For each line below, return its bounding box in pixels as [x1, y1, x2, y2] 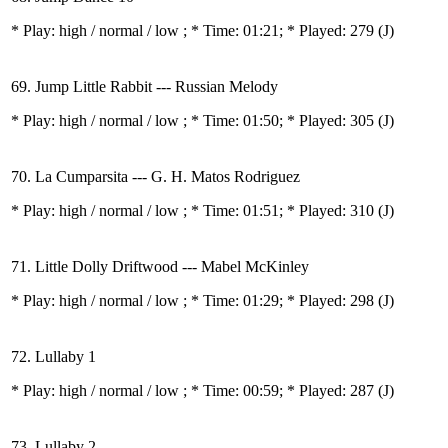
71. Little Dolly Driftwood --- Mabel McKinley [11, 258, 309, 275]
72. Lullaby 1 [11, 348, 96, 365]
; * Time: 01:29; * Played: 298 [183, 292, 378, 309]
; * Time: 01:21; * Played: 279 [183, 22, 378, 39]
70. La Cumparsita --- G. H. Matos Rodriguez [11, 168, 300, 185]
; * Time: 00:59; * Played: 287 [183, 382, 378, 399]
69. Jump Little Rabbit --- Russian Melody [11, 78, 278, 95]
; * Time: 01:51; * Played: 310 [183, 202, 378, 219]
